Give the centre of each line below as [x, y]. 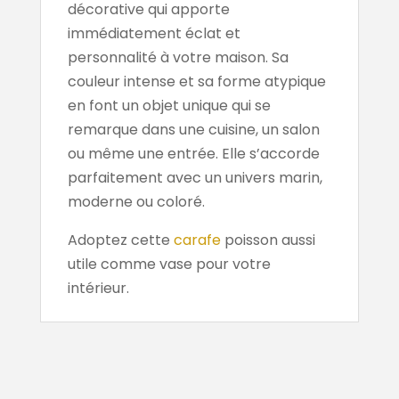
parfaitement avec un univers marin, [195, 177]
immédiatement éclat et [154, 33]
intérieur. [98, 288]
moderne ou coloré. [136, 201]
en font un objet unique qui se [169, 105]
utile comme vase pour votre [169, 264]
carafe [197, 240]
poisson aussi [268, 240]
